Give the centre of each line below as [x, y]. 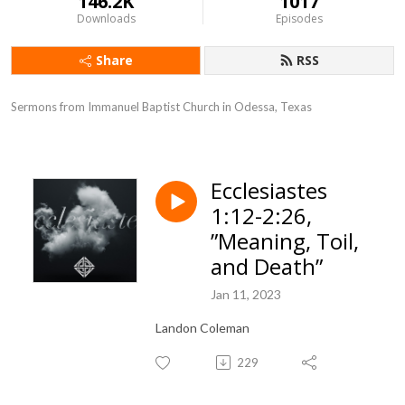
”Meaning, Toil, [285, 241]
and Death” [267, 266]
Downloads [106, 19]
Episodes [299, 19]
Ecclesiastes [269, 190]
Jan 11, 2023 [246, 294]
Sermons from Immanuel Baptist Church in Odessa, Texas [161, 107]
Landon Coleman [202, 327]
